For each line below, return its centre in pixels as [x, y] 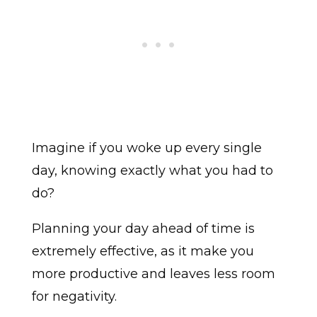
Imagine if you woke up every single [146, 148]
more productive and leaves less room [153, 274]
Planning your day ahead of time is [143, 229]
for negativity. [74, 297]
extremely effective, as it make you [143, 252]
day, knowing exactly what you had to [152, 171]
